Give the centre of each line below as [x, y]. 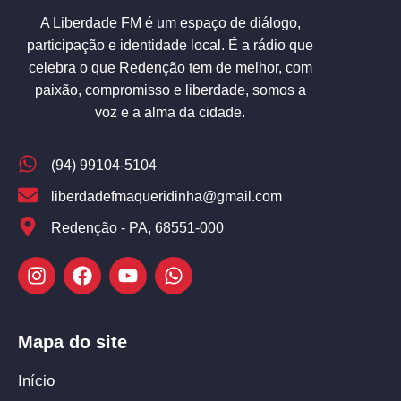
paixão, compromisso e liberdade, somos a [170, 90]
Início [36, 381]
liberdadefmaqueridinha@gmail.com [166, 197]
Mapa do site [73, 342]
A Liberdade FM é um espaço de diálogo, [170, 23]
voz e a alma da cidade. [170, 112]
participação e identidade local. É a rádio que [170, 45]
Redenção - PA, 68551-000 [137, 228]
